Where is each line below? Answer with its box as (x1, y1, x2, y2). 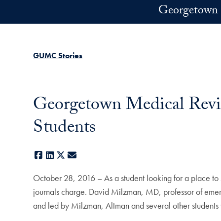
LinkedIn (55, 149, 83, 161)
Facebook (44, 149, 78, 161)
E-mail (77, 149, 100, 161)
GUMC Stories (33, 50, 83, 61)
